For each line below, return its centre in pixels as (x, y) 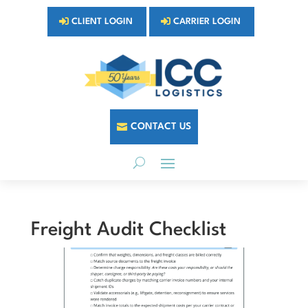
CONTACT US (161, 127)
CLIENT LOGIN (102, 22)
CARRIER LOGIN (207, 22)
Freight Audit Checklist (128, 231)
